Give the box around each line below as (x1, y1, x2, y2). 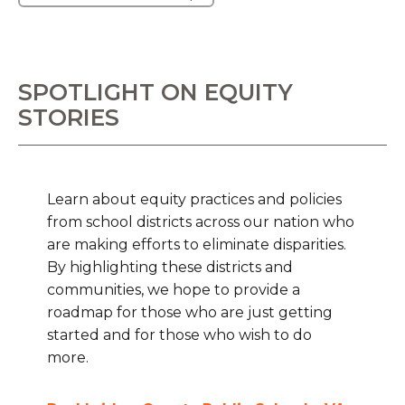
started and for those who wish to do (47, 326, 312, 344)
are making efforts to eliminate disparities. (47, 236, 346, 254)
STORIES (18, 104, 119, 132)
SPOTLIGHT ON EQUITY (18, 79, 293, 107)
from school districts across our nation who (47, 213, 354, 231)
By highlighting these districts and (47, 259, 293, 277)
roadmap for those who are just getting (47, 304, 333, 322)
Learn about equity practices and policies (47, 191, 342, 209)
